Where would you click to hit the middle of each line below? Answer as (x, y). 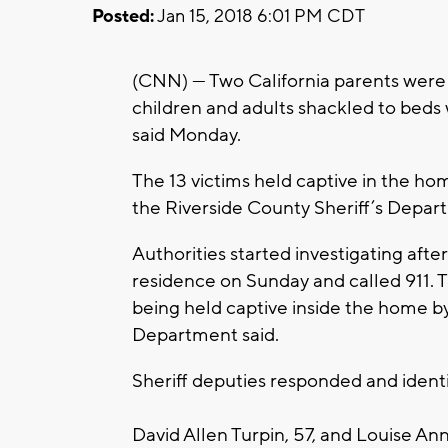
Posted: (123, 16)
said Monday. (186, 134)
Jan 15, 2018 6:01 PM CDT (259, 16)
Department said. (205, 334)
